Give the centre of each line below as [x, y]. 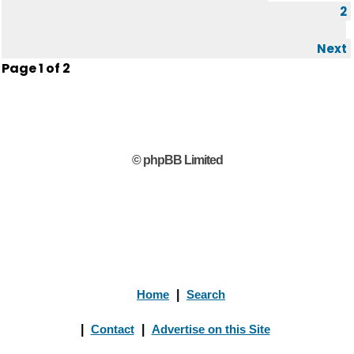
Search [206, 294]
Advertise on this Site [211, 329]
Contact [112, 329]
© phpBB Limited [177, 160]
